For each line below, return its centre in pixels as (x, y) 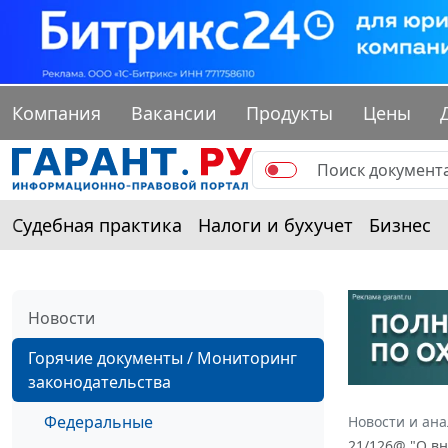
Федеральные (98, 422)
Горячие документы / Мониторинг (162, 358)
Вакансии (173, 113)
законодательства (99, 382)
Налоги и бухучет (275, 225)
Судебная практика (97, 225)
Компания (56, 113)
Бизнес (400, 225)
